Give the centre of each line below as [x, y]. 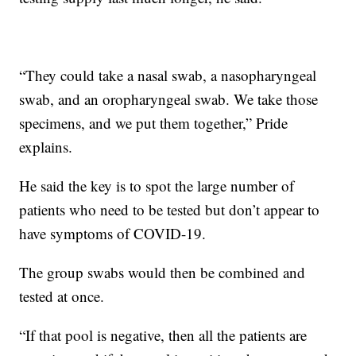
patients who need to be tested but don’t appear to [170, 210]
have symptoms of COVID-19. [113, 234]
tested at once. [62, 296]
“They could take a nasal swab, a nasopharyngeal [168, 75]
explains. [46, 147]
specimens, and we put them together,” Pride [154, 123]
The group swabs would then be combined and [163, 273]
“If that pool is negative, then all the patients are [163, 335]
